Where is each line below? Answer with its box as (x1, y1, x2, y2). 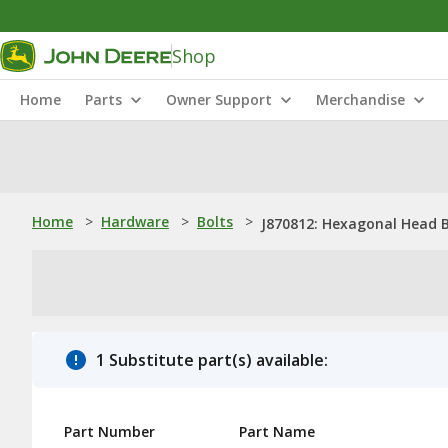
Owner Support (166, 90, 272, 109)
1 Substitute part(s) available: (96, 349, 328, 371)
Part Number (64, 422, 155, 441)
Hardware (101, 212, 169, 231)
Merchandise (316, 90, 405, 109)
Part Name (239, 422, 315, 441)
